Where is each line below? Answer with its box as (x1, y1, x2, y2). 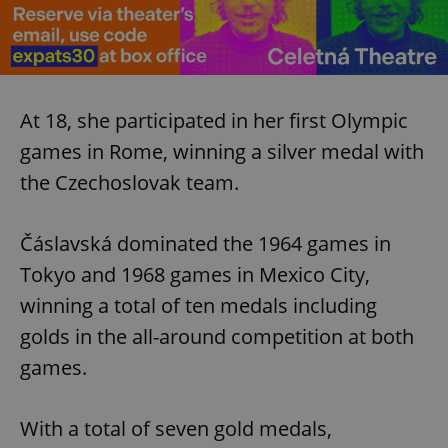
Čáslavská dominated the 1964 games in (20, 229, 391, 257)
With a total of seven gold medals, (20, 414, 332, 442)
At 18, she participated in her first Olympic (20, 106, 408, 134)
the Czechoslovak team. (20, 168, 239, 196)
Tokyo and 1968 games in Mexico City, (20, 260, 370, 288)
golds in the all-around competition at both (20, 322, 414, 350)
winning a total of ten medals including (20, 291, 377, 319)
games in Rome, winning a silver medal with (20, 137, 424, 165)
